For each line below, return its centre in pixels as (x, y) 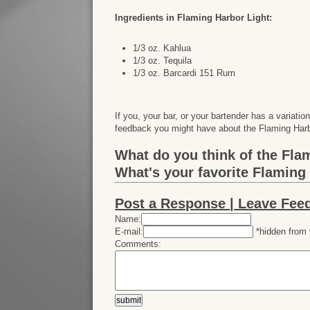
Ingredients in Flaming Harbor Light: (194, 18)
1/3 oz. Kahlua (162, 48)
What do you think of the (199, 155)
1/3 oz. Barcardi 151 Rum (184, 73)
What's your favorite (184, 172)
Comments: (138, 244)
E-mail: (129, 231)
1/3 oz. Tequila (163, 61)
